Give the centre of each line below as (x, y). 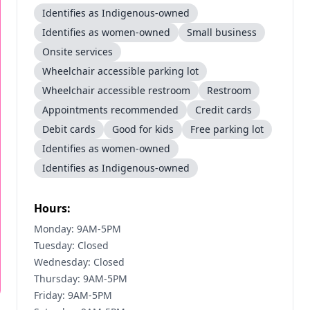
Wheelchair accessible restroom (116, 90)
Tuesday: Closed (71, 245)
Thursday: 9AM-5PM (81, 279)
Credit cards (224, 110)
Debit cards (69, 129)
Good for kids (143, 129)
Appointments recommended (110, 110)
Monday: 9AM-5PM (77, 229)
